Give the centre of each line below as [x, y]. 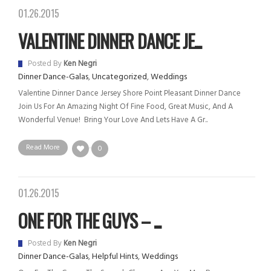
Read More [43, 148]
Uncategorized [119, 77]
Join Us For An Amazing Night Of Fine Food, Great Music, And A [126, 107]
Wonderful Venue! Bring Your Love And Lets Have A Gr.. [113, 120]
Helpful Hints [115, 256]
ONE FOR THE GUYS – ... [90, 220]
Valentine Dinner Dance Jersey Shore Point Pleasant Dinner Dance [129, 94]
